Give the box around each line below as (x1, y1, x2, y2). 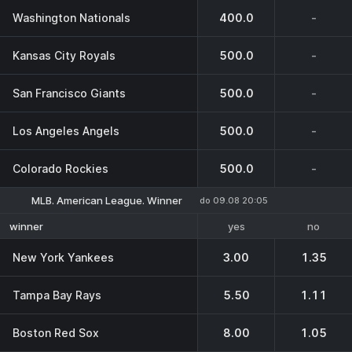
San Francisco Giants (13, 86, 126, 100)
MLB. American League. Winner (31, 194, 182, 207)
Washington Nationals (13, 10, 130, 24)
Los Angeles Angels (13, 123, 119, 137)
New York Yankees (13, 250, 114, 264)
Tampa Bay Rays (13, 288, 101, 302)
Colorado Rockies (13, 161, 108, 175)
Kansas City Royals (13, 48, 115, 62)
